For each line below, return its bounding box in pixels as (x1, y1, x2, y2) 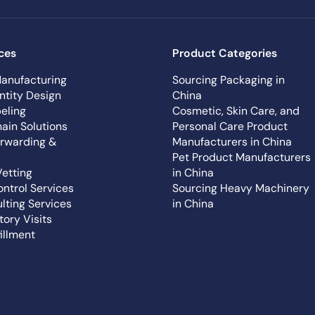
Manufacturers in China (172, 134, 292, 150)
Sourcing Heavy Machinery (172, 181, 309, 196)
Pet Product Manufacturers (172, 150, 311, 165)
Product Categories (172, 46, 277, 61)
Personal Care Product (172, 119, 288, 134)
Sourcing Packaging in (172, 72, 285, 88)
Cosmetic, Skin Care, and (172, 103, 300, 119)
